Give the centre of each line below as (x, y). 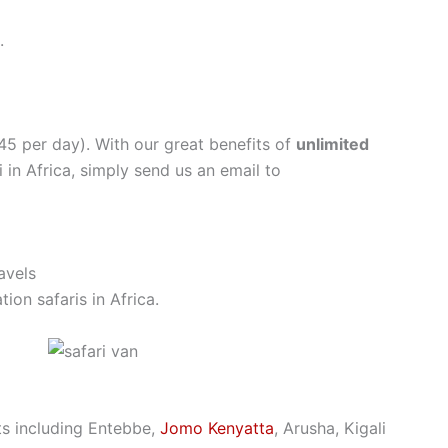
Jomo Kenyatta (217, 428)
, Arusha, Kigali (330, 428)
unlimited (332, 143)
